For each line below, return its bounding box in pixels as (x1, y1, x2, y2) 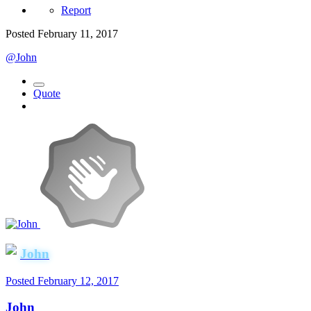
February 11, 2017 (37, 28, 118, 40)
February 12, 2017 (37, 274, 119, 287)
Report (61, 4, 91, 17)
